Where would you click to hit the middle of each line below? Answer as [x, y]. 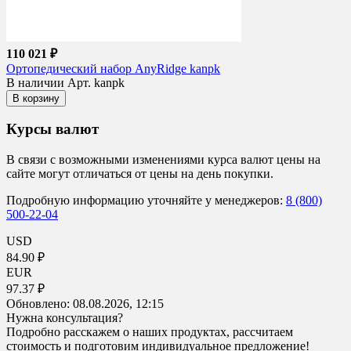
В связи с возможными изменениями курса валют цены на [163, 159]
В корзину [36, 98]
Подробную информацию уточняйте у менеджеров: [146, 200]
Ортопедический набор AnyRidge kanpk [113, 68]
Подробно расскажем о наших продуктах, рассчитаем [150, 331]
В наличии [37, 82]
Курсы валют [52, 129]
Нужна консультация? [65, 317]
